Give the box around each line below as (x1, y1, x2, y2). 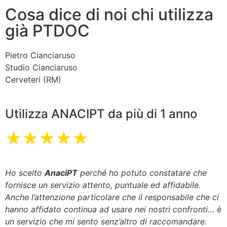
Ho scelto (5, 168, 45, 178)
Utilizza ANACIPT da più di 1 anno (5, 106, 197, 122)
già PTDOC (5, 20, 90, 41)
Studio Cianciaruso (5, 62, 78, 72)
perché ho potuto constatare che (78, 168, 207, 178)
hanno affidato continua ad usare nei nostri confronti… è (5, 204, 221, 215)
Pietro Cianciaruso (5, 50, 75, 60)
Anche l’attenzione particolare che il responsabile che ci (5, 192, 219, 203)
